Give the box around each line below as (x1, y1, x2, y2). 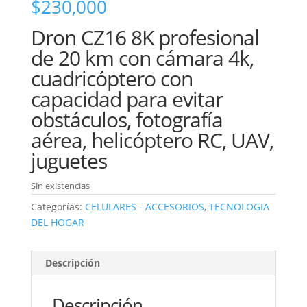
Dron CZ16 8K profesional (30, 23, 259, 51)
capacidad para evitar (30, 84, 223, 113)
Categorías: (30, 199, 85, 213)
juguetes (30, 146, 107, 175)
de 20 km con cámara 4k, (30, 43, 254, 72)
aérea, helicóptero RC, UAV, (30, 125, 273, 154)
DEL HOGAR (30, 215, 84, 229)
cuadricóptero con (30, 64, 193, 93)
